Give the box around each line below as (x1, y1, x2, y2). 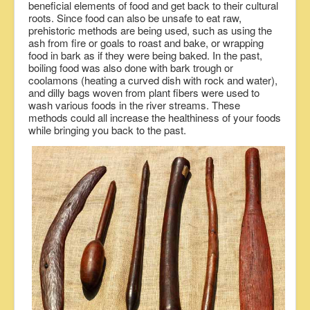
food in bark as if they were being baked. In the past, (28, 48, 262, 63)
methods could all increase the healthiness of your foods (28, 110, 281, 125)
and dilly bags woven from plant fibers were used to (28, 85, 259, 100)
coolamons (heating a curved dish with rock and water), (28, 73, 277, 88)
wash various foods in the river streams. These (28, 98, 240, 113)
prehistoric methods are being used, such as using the (28, 23, 272, 38)
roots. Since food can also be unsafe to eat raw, (28, 10, 241, 26)
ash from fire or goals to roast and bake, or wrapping (28, 35, 264, 51)
